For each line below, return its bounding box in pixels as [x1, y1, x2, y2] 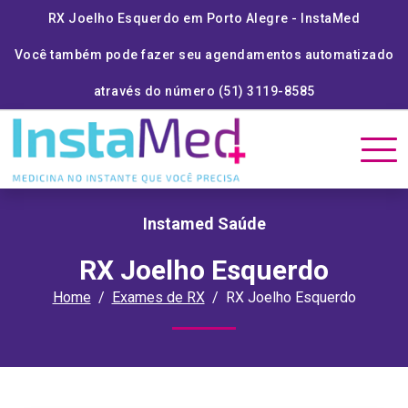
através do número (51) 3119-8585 [93, 84, 315, 98]
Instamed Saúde [142, 214, 266, 233]
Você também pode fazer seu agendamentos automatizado [14, 47, 394, 62]
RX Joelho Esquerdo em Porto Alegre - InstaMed [47, 11, 361, 25]
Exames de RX [111, 289, 205, 306]
